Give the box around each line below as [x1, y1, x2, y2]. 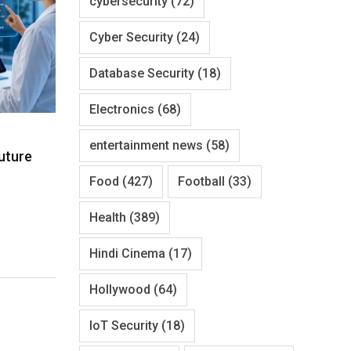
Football [178, 173, 225, 189]
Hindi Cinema [89, 245, 165, 261]
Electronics [89, 101, 154, 117]
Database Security [89, 65, 194, 81]
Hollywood [89, 281, 150, 297]
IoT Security [89, 317, 158, 333]
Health [89, 209, 126, 225]
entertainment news [89, 137, 203, 153]
